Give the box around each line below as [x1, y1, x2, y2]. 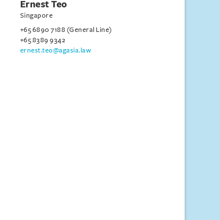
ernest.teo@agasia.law [20, 47, 91, 54]
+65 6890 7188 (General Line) [20, 26, 112, 33]
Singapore [20, 12, 53, 19]
